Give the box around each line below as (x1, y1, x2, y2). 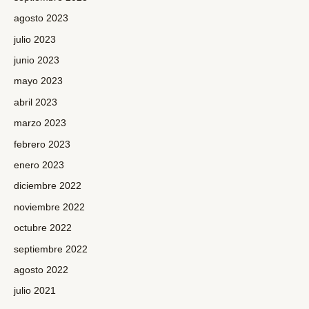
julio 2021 (14, 286, 56, 297)
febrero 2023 (14, 139, 70, 150)
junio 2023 (14, 54, 59, 66)
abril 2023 (14, 97, 57, 108)
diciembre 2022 (14, 181, 81, 192)
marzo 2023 (14, 118, 66, 129)
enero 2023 (14, 160, 64, 171)
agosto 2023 (14, 13, 68, 24)
